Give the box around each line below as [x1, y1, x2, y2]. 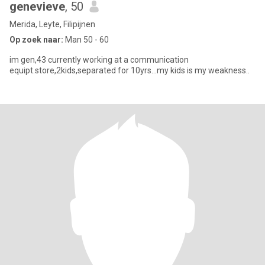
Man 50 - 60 [63, 35, 109, 44]
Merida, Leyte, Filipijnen [9, 20, 95, 29]
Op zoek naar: [9, 35, 63, 44]
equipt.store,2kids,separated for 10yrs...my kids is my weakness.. [9, 66, 250, 75]
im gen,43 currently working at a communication [9, 55, 189, 64]
